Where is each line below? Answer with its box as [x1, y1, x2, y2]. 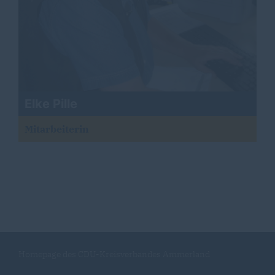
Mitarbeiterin [25, 123, 89, 135]
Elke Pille [25, 96, 77, 111]
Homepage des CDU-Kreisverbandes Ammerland [18, 249, 210, 260]
